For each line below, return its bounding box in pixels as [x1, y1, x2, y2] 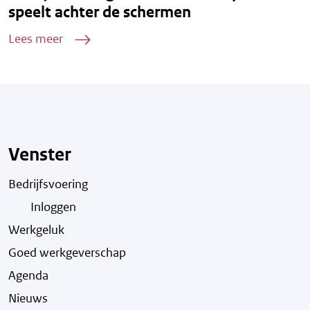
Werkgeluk [8, 221, 64, 237]
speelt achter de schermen [8, 2, 191, 21]
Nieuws [8, 290, 48, 306]
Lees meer [8, 30, 63, 46]
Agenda [8, 267, 48, 283]
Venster [8, 143, 71, 165]
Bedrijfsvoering [8, 176, 88, 192]
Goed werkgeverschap [8, 244, 126, 260]
